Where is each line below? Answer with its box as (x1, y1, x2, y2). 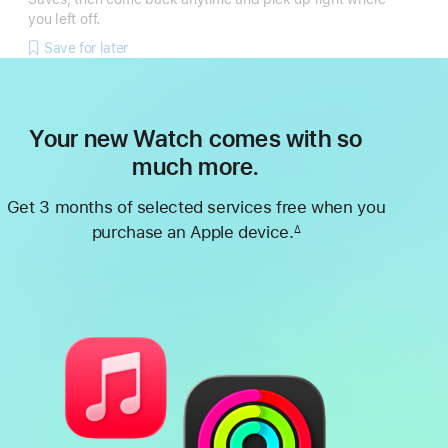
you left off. (28, 11, 101, 27)
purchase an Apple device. (91, 221, 294, 242)
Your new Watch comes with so (29, 124, 363, 154)
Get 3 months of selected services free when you (6, 196, 386, 217)
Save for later (44, 39, 128, 56)
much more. (132, 152, 260, 182)
